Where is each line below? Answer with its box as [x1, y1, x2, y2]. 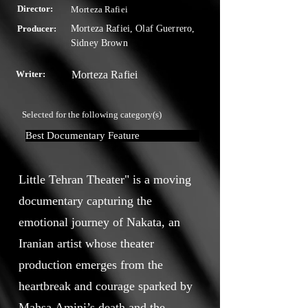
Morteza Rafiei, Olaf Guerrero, [71, 23, 195, 34]
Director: [17, 3, 53, 14]
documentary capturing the [19, 194, 152, 208]
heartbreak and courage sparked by [19, 279, 192, 293]
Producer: [17, 23, 56, 34]
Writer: [16, 69, 45, 79]
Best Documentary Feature [25, 130, 140, 141]
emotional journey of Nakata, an [19, 215, 180, 229]
